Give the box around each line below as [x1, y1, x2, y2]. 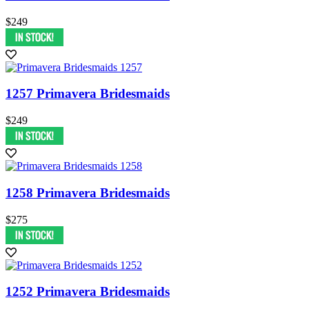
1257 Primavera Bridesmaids [6, 86, 170, 101]
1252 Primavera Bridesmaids [6, 284, 170, 299]
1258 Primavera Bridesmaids [6, 185, 170, 200]
